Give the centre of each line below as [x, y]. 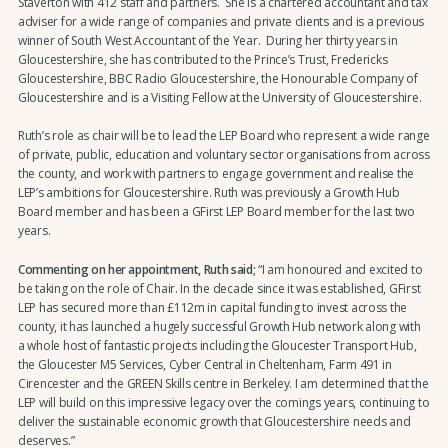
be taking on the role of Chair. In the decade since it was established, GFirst [219, 288]
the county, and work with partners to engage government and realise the [216, 174]
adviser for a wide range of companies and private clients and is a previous [221, 22]
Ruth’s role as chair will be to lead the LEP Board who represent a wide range [223, 136]
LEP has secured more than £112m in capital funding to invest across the [212, 307]
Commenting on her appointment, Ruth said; [136, 269]
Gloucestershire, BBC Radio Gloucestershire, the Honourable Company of [217, 79]
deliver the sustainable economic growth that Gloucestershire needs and [214, 421]
